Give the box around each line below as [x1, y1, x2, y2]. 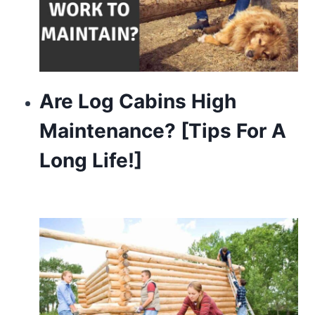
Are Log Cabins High [39, 89, 236, 113]
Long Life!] [39, 148, 142, 172]
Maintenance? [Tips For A [39, 118, 286, 143]
